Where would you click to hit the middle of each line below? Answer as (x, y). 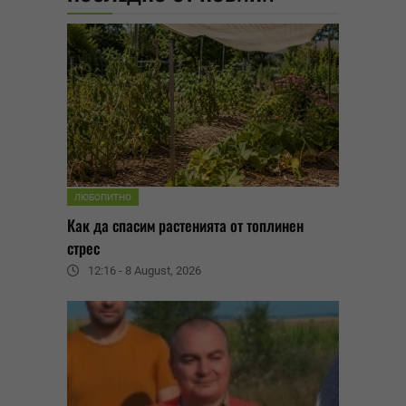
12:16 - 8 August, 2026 (145, 271)
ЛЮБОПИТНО (103, 198)
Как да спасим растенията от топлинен (185, 226)
